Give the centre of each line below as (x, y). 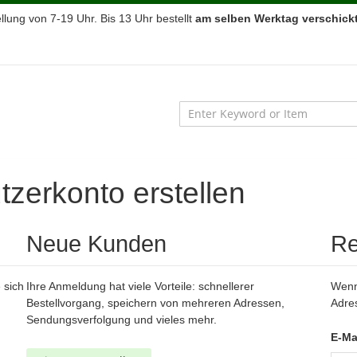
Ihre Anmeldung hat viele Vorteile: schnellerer (140, 286)
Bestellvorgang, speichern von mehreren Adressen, (155, 303)
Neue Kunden (96, 244)
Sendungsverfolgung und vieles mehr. (122, 320)
